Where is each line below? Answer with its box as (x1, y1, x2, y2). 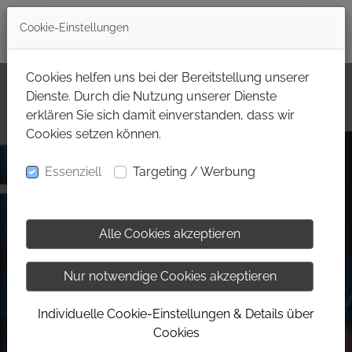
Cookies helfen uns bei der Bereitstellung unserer (26, 70, 310, 85)
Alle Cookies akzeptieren (99, 226, 240, 241)
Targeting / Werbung (133, 164, 255, 179)
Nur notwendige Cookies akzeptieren (63, 269, 277, 284)
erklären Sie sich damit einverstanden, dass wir (26, 108, 295, 123)
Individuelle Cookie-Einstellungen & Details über (38, 306, 314, 321)
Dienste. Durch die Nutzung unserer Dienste (26, 89, 277, 104)
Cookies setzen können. (26, 126, 161, 141)
